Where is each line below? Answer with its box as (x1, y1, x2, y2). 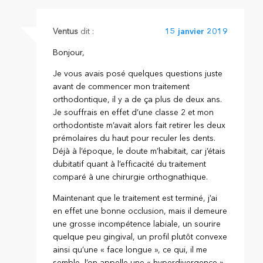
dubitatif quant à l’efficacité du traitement (53, 160, 207, 168)
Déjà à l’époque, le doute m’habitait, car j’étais (53, 147, 226, 156)
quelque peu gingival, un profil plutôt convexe (53, 232, 228, 241)
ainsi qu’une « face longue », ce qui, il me (53, 245, 208, 254)
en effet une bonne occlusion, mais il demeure (53, 207, 228, 215)
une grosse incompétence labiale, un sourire (53, 220, 221, 228)
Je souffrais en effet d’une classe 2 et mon (53, 108, 214, 117)
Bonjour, (53, 48, 85, 57)
